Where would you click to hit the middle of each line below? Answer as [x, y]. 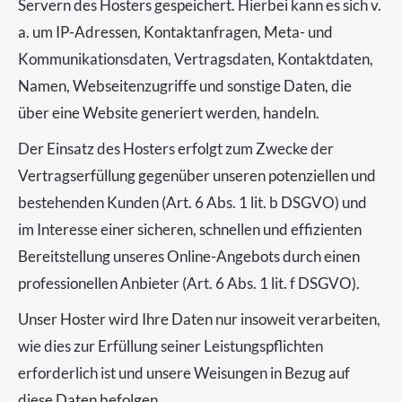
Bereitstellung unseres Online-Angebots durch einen [189, 256]
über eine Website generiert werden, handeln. [169, 113]
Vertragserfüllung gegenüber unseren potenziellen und [197, 175]
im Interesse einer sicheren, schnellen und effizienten [190, 229]
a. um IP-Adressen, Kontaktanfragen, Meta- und [175, 32]
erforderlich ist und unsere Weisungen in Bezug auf [184, 373]
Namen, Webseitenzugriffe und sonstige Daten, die [185, 86]
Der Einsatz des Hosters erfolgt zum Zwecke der [176, 149]
